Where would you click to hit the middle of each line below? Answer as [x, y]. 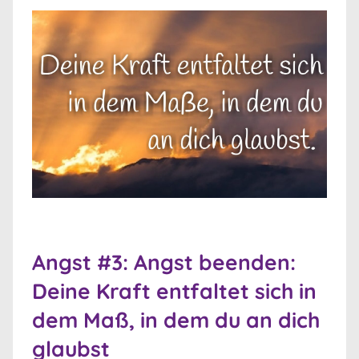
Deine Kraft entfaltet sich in [174, 292]
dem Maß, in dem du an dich [176, 321]
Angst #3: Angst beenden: [164, 263]
